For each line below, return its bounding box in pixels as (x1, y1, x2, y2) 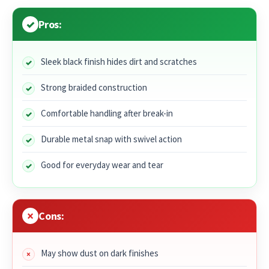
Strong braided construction (41, 82, 147, 94)
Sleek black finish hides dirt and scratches (41, 56, 197, 68)
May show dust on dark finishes (41, 247, 159, 259)
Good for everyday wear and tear (41, 159, 163, 171)
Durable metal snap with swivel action (41, 133, 182, 145)
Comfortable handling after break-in (41, 107, 173, 119)
